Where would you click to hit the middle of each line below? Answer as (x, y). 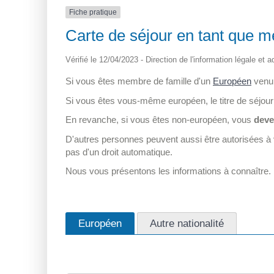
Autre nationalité (187, 223)
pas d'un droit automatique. (119, 152)
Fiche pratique (93, 12)
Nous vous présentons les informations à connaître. (168, 171)
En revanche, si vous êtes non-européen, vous (160, 120)
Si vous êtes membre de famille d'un (139, 81)
